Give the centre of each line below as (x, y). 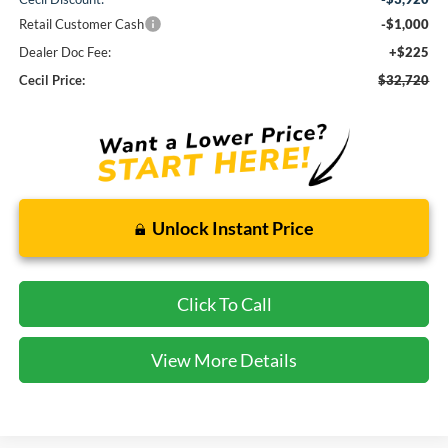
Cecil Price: (51, 79)
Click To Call (224, 303)
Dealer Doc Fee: (64, 51)
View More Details (224, 359)
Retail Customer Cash (81, 23)
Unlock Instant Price (232, 227)
